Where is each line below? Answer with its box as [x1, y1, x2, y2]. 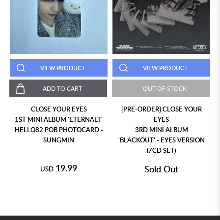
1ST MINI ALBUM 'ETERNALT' [15, 115, 103, 124]
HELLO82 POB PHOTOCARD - [14, 125, 103, 135]
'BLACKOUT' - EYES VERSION [118, 136, 205, 145]
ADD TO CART [42, 84, 82, 93]
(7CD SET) [147, 146, 176, 155]
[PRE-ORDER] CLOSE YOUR [121, 105, 202, 114]
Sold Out [144, 163, 178, 175]
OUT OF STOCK [143, 84, 187, 93]
